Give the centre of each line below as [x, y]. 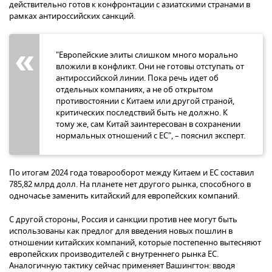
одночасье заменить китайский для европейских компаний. [124, 195]
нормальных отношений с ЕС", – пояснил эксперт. [151, 135]
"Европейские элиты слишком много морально [147, 55]
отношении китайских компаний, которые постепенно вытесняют [135, 242]
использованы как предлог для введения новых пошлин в [121, 231]
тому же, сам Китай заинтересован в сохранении [148, 124]
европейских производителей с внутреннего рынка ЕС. [114, 254]
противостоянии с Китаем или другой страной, [145, 101]
